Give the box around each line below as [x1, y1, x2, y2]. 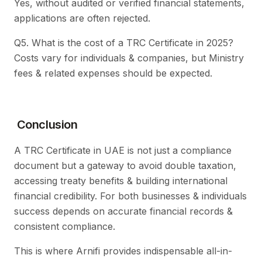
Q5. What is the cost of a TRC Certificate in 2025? [14, 36, 233, 49]
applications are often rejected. [14, 12, 150, 24]
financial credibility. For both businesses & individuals [14, 189, 247, 202]
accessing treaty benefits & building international [14, 174, 227, 187]
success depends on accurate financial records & [14, 205, 233, 217]
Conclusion [14, 117, 78, 132]
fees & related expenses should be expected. [14, 67, 215, 79]
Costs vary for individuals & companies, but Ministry [14, 51, 244, 64]
